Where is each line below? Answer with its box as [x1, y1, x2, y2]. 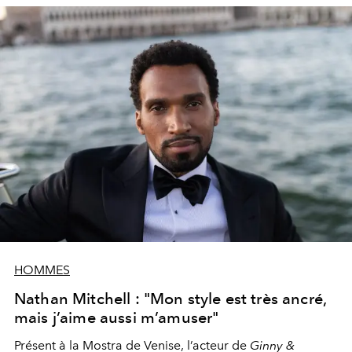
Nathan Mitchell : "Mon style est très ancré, [14, 288, 328, 308]
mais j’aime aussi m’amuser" [14, 307, 219, 327]
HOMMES [14, 262, 70, 277]
